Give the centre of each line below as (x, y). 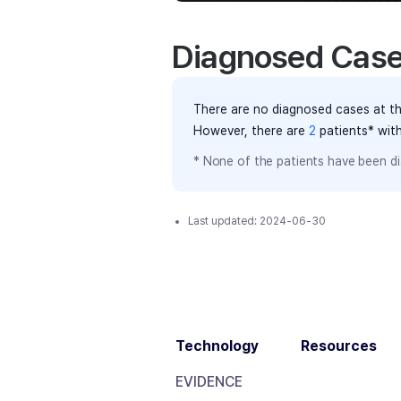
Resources (339, 346)
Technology (217, 346)
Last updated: (224, 221)
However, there (240, 131)
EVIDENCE (209, 382)
